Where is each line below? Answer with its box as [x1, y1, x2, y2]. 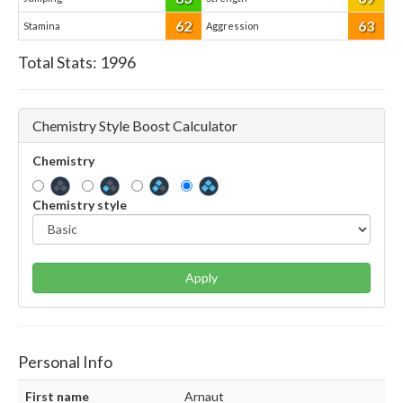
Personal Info [18, 352, 112, 372]
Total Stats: [18, 51, 100, 72]
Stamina [23, 19, 60, 31]
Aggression [206, 19, 259, 31]
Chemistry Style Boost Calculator [32, 116, 237, 134]
